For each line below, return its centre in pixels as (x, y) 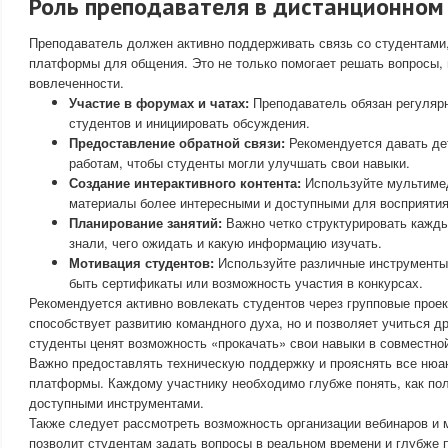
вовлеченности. (76, 82)
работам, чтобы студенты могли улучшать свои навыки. (239, 162)
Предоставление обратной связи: (177, 142)
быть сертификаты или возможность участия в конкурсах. (246, 282)
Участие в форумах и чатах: (159, 102)
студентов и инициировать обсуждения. (189, 122)
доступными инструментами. (116, 402)
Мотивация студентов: (141, 262)
